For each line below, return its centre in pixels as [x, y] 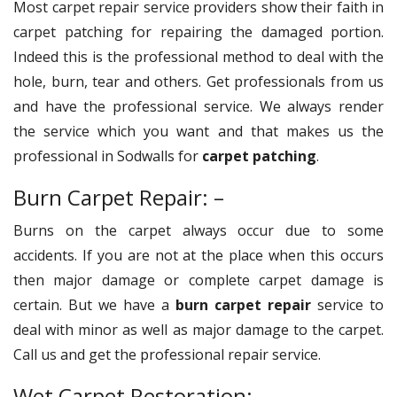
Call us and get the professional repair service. [169, 354]
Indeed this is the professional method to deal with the [198, 56]
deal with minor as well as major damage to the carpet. [198, 329]
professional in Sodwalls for [108, 156]
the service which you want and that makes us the [198, 131]
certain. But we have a [94, 304]
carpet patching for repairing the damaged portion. [198, 31]
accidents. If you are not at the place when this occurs [198, 255]
